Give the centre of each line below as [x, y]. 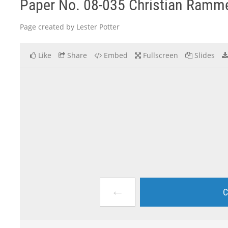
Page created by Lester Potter [70, 27]
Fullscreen [161, 55]
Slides [205, 55]
